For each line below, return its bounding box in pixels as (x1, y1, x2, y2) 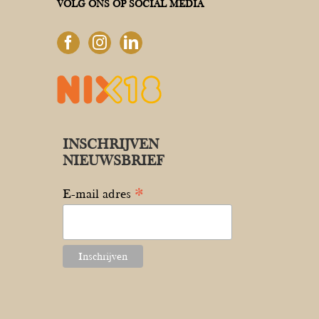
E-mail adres (62, 185, 135, 201)
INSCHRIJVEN (62, 135, 159, 152)
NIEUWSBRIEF (62, 151, 164, 169)
